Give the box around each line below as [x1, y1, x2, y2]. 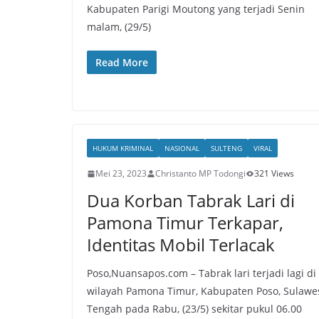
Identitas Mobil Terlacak [87, 233, 275, 256]
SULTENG [211, 143, 242, 153]
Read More [95, 56, 148, 69]
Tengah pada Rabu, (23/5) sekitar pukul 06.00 [87, 302, 302, 315]
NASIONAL [164, 143, 199, 153]
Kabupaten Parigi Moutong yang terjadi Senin [87, 2, 305, 16]
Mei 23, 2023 [95, 167, 147, 179]
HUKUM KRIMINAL [93, 143, 153, 153]
